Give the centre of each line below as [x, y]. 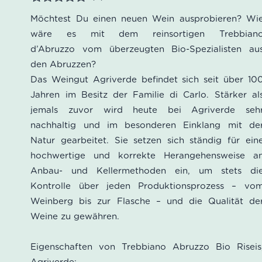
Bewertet [50, 13]
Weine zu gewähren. [75, 216]
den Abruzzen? [65, 64]
